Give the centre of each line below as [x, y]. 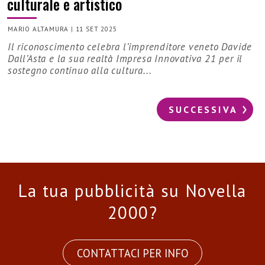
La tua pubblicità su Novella [132, 190]
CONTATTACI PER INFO [132, 253]
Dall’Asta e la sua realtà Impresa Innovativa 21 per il [125, 58]
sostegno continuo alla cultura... [80, 70]
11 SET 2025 [96, 29]
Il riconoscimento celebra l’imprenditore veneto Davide [130, 46]
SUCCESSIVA [203, 109]
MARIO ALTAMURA [38, 29]
